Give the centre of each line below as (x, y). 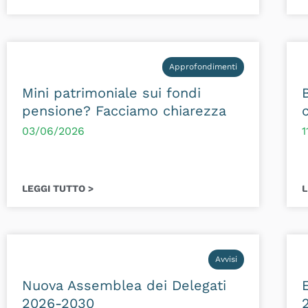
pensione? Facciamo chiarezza (124, 111)
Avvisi (226, 260)
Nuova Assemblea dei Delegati (124, 286)
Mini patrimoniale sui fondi (111, 93)
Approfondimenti (203, 67)
